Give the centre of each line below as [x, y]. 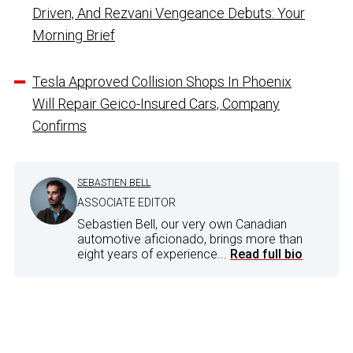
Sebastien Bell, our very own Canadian [182, 224]
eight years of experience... [154, 254]
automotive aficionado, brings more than [190, 239]
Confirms [59, 125]
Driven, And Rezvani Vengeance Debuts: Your [169, 13]
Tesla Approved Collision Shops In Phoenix [162, 81]
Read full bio [266, 254]
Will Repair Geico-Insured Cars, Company [156, 103]
